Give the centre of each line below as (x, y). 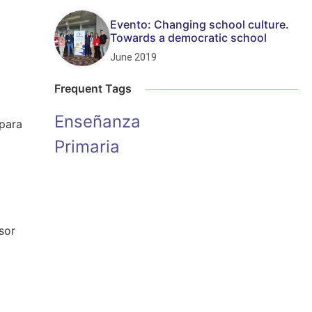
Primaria (87, 147)
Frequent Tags (93, 88)
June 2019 (133, 57)
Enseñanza (97, 122)
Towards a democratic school (188, 37)
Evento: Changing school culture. (200, 24)
